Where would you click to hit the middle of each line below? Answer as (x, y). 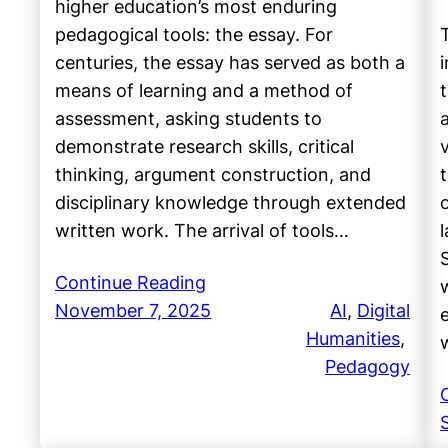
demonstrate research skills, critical (204, 147)
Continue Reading (130, 283)
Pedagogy (367, 367)
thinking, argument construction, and (213, 175)
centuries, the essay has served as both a (230, 63)
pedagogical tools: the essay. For (194, 35)
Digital (383, 311)
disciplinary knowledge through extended (230, 203)
